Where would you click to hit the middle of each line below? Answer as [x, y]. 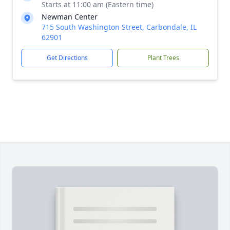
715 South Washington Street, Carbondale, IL [119, 27]
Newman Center [70, 17]
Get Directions [67, 58]
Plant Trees [163, 58]
